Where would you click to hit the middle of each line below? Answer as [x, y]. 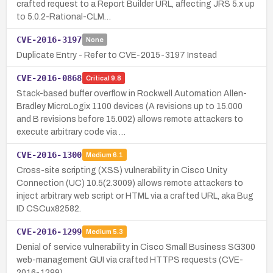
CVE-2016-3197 [49, 39]
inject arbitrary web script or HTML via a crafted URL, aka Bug [135, 196]
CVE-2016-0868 [49, 78]
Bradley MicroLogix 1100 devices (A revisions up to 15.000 [129, 106]
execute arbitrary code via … [71, 132]
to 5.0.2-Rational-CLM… [64, 16]
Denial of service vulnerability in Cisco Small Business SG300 [136, 247]
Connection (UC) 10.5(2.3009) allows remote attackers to [130, 183]
